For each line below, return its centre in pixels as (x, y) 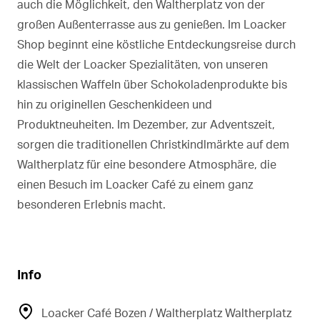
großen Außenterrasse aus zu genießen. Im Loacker (152, 24)
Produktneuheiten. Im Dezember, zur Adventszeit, (146, 124)
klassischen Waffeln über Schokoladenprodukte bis (152, 84)
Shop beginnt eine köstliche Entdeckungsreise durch (156, 44)
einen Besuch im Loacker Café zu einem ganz (135, 184)
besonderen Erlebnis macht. (91, 204)
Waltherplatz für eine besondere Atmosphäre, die (147, 164)
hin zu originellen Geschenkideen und (115, 104)
